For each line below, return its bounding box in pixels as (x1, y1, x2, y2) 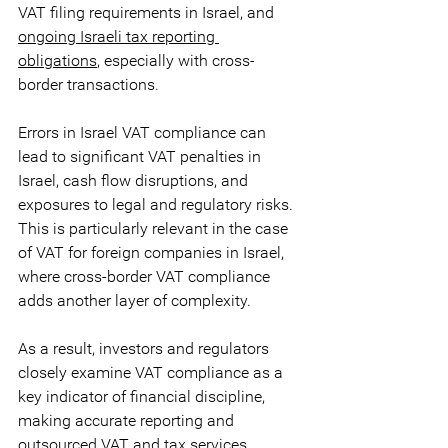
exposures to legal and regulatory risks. (18, 195, 297, 214)
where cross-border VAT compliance (18, 267, 274, 286)
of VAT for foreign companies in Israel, (18, 243, 288, 262)
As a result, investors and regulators (18, 339, 273, 358)
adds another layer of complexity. (18, 291, 255, 310)
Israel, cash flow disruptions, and (18, 171, 252, 190)
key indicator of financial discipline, (18, 387, 269, 406)
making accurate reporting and (18, 411, 238, 430)
